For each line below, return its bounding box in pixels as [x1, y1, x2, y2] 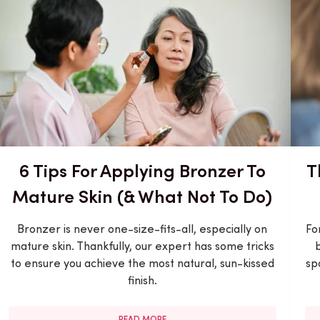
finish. [127, 273, 157, 287]
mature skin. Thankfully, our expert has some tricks [10, 239, 274, 253]
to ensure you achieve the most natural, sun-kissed [10, 256, 274, 270]
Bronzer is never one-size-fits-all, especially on [17, 221, 268, 236]
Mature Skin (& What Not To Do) [12, 185, 273, 207]
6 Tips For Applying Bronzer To [19, 159, 266, 181]
